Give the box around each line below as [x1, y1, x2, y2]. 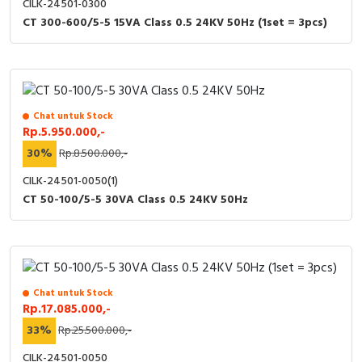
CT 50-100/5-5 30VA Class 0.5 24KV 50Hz [23, 190, 248, 209]
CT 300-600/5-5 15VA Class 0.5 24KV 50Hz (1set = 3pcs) [23, 13, 327, 32]
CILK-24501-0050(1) [23, 171, 118, 191]
